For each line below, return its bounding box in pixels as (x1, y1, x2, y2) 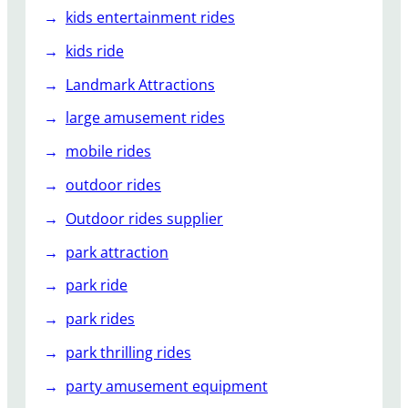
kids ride (66, 40, 124, 61)
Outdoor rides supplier (66, 208, 223, 229)
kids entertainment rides (66, 7, 235, 28)
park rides (66, 309, 135, 330)
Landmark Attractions (66, 74, 215, 95)
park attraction (66, 241, 168, 262)
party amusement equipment (66, 375, 268, 396)
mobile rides (66, 141, 151, 162)
